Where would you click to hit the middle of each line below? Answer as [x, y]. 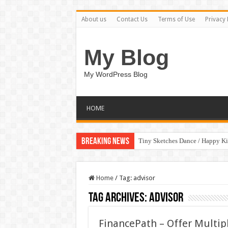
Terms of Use [176, 19]
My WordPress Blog [116, 74]
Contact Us [132, 19]
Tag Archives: [119, 198]
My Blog [126, 58]
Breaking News [105, 142]
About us [94, 19]
